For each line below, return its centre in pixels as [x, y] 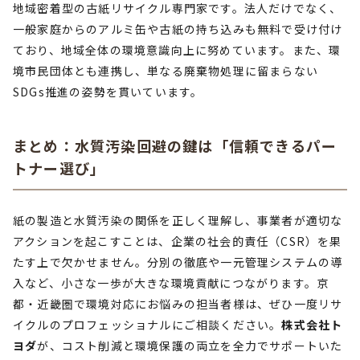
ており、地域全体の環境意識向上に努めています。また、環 [177, 50]
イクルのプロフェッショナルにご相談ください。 [147, 325]
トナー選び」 [59, 168]
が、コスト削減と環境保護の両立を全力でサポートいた [190, 346]
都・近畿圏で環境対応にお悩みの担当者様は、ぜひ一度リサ [178, 304]
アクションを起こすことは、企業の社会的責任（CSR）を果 [178, 241]
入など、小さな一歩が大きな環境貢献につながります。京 [171, 283]
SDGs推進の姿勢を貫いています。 [108, 92]
